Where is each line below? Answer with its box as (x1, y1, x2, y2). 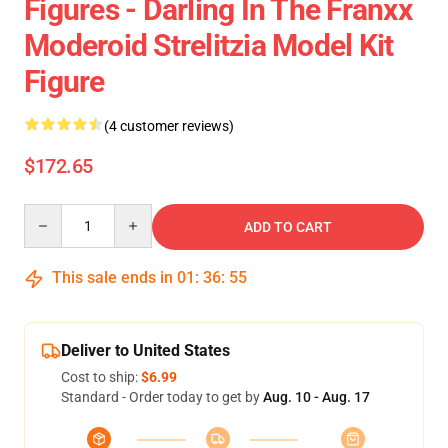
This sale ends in (48, 268, 177, 287)
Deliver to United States (61, 341, 230, 360)
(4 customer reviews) (104, 118, 234, 134)
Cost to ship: (61, 369, 141, 385)
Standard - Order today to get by (61, 389, 263, 405)
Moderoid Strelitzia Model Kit (24, 28, 394, 63)
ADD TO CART (244, 219, 332, 235)
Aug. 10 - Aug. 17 (263, 389, 370, 405)
